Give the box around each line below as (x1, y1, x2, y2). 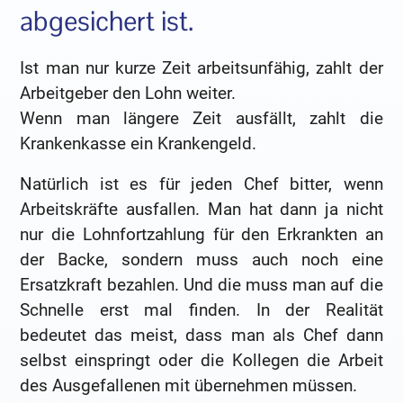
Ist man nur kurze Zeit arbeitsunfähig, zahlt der (20, 57, 383, 78)
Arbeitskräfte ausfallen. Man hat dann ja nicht (20, 199, 383, 220)
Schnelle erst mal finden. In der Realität (20, 300, 383, 321)
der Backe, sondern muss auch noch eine (20, 249, 383, 271)
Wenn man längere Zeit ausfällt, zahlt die (20, 107, 383, 129)
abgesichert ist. (20, 4, 194, 40)
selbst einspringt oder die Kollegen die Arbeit (20, 350, 383, 372)
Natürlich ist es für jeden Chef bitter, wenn (20, 174, 383, 195)
